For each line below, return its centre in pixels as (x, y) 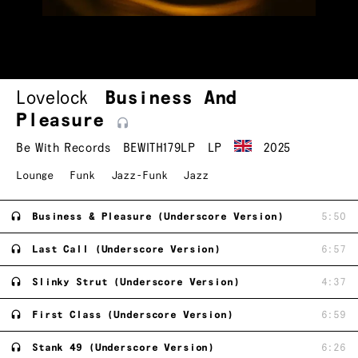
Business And (171, 99)
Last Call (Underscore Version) (127, 249)
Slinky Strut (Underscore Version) (136, 282)
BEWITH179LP (159, 148)
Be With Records (64, 148)
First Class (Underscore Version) (133, 315)
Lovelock (53, 99)
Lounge (35, 176)
